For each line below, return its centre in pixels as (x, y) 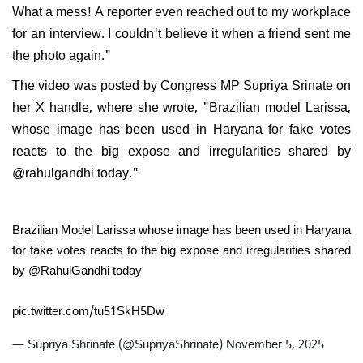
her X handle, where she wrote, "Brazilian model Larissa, (181, 106)
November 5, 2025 (275, 343)
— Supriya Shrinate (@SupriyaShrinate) (119, 343)
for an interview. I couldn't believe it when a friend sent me (181, 32)
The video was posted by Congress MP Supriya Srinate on (181, 84)
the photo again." (63, 54)
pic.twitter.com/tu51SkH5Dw (88, 310)
